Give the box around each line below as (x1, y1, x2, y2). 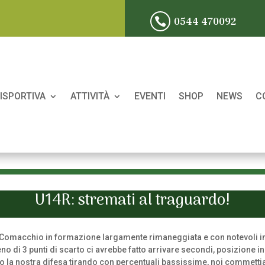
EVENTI (134, 90, 166, 102)
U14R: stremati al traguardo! (35, 188, 230, 214)
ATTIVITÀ (70, 90, 109, 102)
